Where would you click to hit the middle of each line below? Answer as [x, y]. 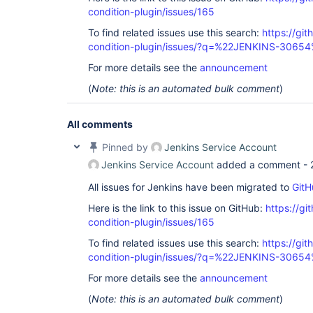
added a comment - [262, 165]
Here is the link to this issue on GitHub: [177, 208]
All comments [100, 124]
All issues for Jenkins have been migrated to [190, 187]
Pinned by [125, 147]
